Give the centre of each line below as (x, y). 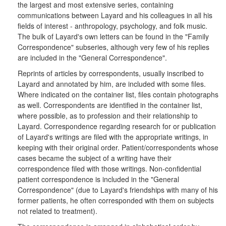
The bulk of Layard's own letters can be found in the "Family (113, 36)
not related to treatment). (58, 211)
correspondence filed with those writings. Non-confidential (109, 168)
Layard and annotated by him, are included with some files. (112, 84)
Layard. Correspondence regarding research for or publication (117, 126)
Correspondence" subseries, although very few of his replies (114, 47)
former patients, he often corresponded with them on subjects (116, 200)
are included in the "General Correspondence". (92, 58)
